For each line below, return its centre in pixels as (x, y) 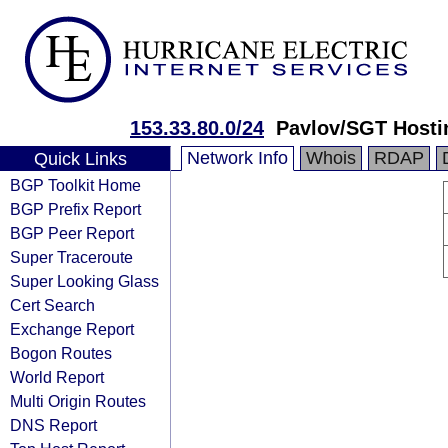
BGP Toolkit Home (75, 185)
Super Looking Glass (84, 281)
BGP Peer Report (72, 233)
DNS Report (53, 425)
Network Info (237, 158)
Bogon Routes (61, 353)
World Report (57, 377)
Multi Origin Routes (78, 401)
